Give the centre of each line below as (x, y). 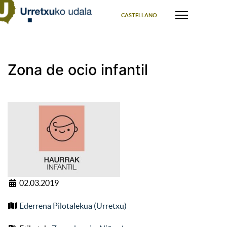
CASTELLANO (139, 15)
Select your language (141, 6)
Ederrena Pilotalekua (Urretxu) (73, 206)
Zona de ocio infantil (78, 70)
